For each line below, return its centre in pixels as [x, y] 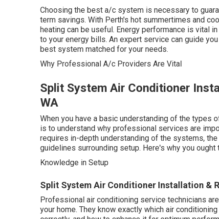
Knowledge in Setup [74, 163]
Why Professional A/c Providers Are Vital [111, 64]
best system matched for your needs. [104, 49]
